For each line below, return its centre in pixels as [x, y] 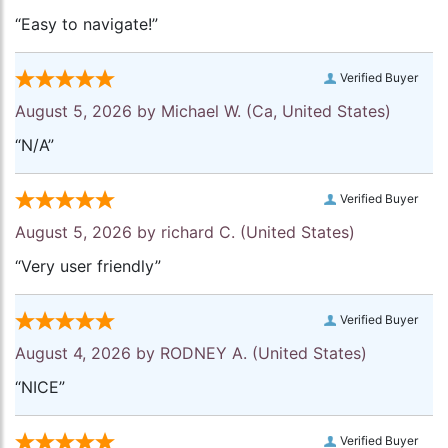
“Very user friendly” [88, 266]
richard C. [198, 232]
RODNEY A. [203, 353]
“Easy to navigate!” [86, 24]
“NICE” [40, 387]
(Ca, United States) [316, 111]
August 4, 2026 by [87, 353]
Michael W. [201, 111]
